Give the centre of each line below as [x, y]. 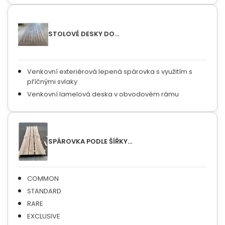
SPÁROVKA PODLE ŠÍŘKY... [90, 142]
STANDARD [44, 191]
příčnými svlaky [52, 81]
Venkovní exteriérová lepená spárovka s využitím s [110, 71]
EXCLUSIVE [44, 216]
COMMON [43, 179]
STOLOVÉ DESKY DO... [84, 34]
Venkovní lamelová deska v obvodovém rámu [103, 94]
